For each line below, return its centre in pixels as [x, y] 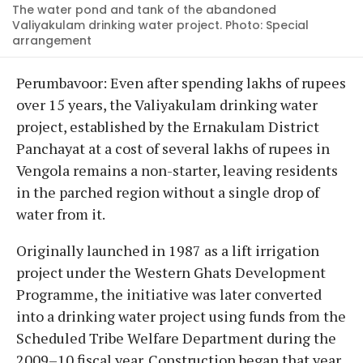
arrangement [52, 40]
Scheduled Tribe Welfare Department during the [176, 337]
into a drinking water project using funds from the [181, 316]
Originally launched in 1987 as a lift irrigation [168, 250]
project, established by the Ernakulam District [168, 126]
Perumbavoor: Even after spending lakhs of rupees [181, 82]
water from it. [61, 214]
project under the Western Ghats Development [171, 272]
